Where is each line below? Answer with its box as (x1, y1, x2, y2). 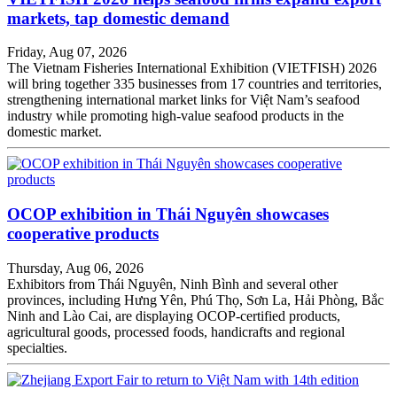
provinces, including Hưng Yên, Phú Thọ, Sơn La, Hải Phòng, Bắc (7, 292, 384, 307)
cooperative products (7, 223, 159, 243)
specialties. (7, 339, 67, 355)
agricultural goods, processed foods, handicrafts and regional (7, 323, 345, 339)
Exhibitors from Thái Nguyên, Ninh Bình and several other (7, 276, 338, 292)
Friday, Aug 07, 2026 (7, 44, 127, 60)
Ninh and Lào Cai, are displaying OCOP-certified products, (7, 307, 340, 323)
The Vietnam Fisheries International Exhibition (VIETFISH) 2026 (7, 60, 377, 76)
